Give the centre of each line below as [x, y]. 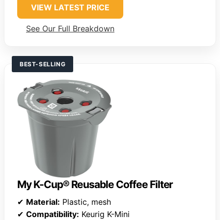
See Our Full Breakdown [70, 29]
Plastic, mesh [85, 202]
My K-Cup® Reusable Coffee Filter [95, 185]
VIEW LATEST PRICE [70, 8]
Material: [43, 202]
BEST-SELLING [43, 64]
